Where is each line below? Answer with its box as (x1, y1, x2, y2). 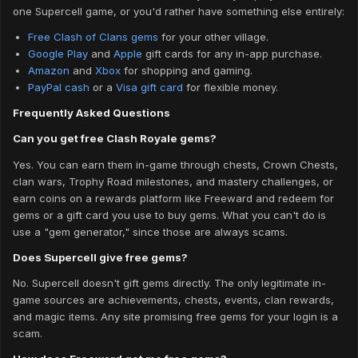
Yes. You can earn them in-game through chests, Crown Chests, (13, 157, 338, 171)
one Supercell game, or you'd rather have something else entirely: (13, 4, 344, 18)
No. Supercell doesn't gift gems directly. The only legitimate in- (13, 276, 326, 290)
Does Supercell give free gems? (13, 250, 188, 264)
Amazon (27, 63, 70, 77)
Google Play (27, 46, 88, 60)
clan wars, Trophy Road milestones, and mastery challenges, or (13, 174, 333, 188)
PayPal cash (27, 80, 89, 93)
